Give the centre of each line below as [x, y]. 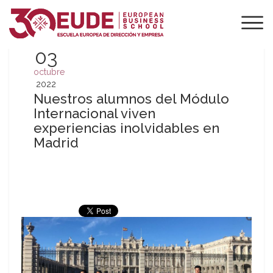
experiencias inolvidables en [126, 128]
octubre [49, 72]
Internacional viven [94, 113]
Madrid [56, 143]
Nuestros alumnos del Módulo [131, 99]
